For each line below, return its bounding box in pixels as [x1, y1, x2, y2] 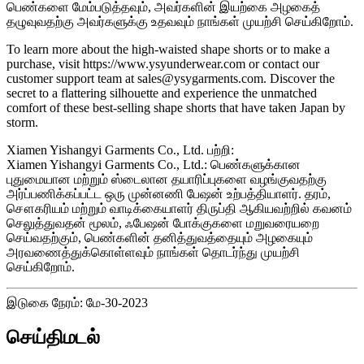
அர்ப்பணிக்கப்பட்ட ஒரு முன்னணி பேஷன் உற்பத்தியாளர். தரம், [6, 186, 331, 201]
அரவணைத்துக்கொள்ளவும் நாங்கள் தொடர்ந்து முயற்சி [6, 245, 300, 259]
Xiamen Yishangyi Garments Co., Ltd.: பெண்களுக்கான [6, 157, 301, 171]
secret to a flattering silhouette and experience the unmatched [6, 85, 317, 100]
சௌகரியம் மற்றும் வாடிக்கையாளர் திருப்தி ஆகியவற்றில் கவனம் [6, 201, 352, 215]
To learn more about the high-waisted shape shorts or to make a [6, 41, 330, 56]
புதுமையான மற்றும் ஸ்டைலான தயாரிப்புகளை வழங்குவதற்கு [6, 171, 327, 186]
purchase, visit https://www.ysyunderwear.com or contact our [6, 56, 319, 71]
